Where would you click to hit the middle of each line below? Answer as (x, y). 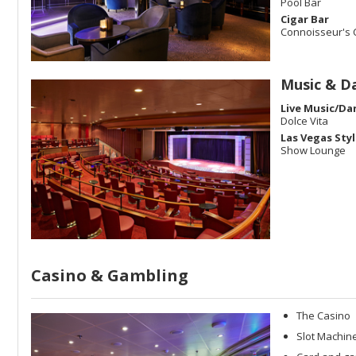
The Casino (323, 315)
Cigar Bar (305, 19)
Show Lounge (313, 151)
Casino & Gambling (110, 275)
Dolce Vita (304, 121)
